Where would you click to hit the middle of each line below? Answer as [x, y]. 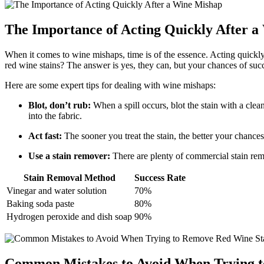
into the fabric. [55, 116]
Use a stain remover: [69, 156]
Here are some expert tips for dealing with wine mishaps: [110, 85]
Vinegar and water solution [57, 191]
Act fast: [45, 136]
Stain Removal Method [69, 178]
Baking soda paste [40, 204]
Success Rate [160, 178]
